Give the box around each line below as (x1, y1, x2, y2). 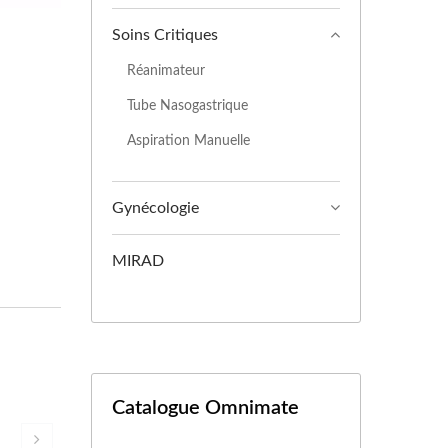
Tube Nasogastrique (127, 98, 248, 113)
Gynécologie (112, 200, 199, 216)
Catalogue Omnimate (112, 398, 299, 418)
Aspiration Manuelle (127, 133, 250, 148)
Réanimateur (127, 63, 205, 78)
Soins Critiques (112, 27, 218, 43)
